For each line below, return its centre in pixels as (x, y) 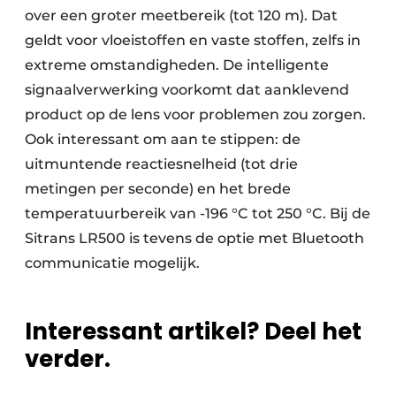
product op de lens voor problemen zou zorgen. (195, 115)
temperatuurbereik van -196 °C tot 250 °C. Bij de (198, 214)
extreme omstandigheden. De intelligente (177, 65)
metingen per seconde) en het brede (158, 189)
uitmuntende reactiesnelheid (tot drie (161, 164)
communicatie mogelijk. (119, 263)
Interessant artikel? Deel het (193, 332)
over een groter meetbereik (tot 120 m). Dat (181, 16)
